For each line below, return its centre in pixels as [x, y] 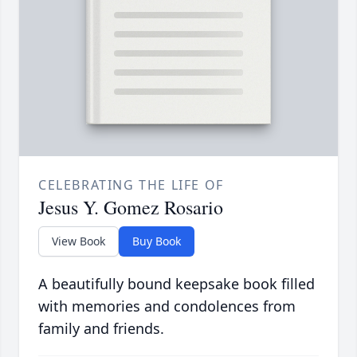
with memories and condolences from [167, 306]
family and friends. [101, 329]
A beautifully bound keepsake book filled [177, 284]
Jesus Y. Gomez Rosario [131, 208]
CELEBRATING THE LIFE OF [131, 185]
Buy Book [157, 241]
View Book [78, 241]
